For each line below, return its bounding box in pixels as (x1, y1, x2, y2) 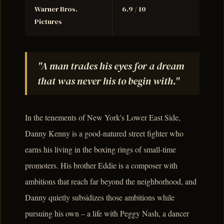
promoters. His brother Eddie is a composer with (25, 159, 177, 170)
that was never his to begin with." (37, 74, 179, 88)
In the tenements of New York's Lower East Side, (25, 111, 180, 122)
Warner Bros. (34, 4, 78, 14)
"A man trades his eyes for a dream (37, 59, 184, 73)
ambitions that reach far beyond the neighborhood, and (25, 175, 196, 186)
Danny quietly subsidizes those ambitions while (25, 191, 174, 202)
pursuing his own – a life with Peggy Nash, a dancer (25, 207, 189, 218)
